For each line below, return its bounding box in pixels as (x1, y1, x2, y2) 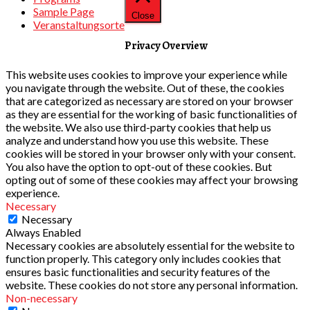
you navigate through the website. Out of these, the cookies (6, 80, 284, 94)
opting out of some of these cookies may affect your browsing (6, 172, 298, 186)
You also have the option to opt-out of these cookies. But (6, 159, 272, 173)
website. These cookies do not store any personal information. (6, 277, 298, 291)
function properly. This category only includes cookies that (6, 251, 281, 265)
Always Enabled (6, 225, 81, 239)
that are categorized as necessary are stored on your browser (6, 93, 293, 107)
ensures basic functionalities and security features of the (6, 264, 270, 278)
